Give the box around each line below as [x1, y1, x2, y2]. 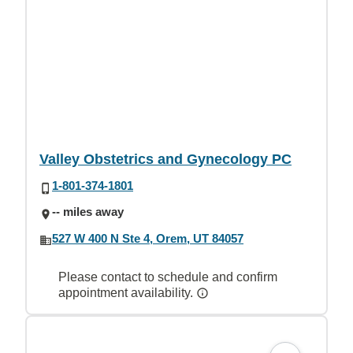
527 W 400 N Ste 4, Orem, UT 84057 [52, 231, 243, 245]
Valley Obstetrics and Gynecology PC [39, 151, 292, 167]
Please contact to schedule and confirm [58, 269, 277, 284]
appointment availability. [58, 285, 196, 299]
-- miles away [52, 205, 124, 219]
